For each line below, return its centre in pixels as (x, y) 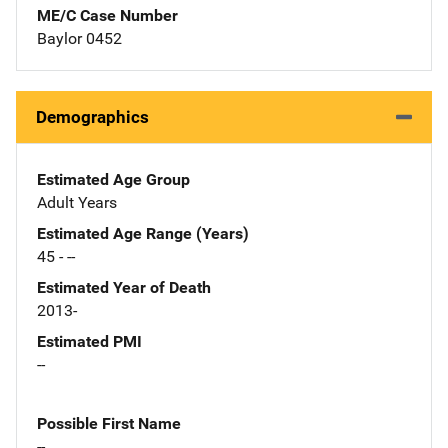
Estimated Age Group (113, 179)
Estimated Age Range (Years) (143, 233)
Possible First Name (109, 423)
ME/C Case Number (107, 15)
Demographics (92, 116)
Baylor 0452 (79, 38)
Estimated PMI (89, 341)
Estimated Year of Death (124, 287)
